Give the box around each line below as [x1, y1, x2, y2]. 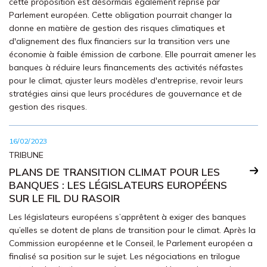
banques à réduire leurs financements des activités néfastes [9, 62, 243, 73]
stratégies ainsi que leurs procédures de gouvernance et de [9, 88, 242, 99]
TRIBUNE [9, 150, 44, 160]
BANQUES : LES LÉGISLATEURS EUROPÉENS [9, 178, 227, 191]
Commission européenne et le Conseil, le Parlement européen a [9, 238, 253, 249]
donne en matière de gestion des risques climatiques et [9, 23, 225, 33]
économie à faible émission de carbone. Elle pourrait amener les [9, 49, 256, 60]
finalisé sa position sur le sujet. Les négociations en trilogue [9, 251, 240, 262]
